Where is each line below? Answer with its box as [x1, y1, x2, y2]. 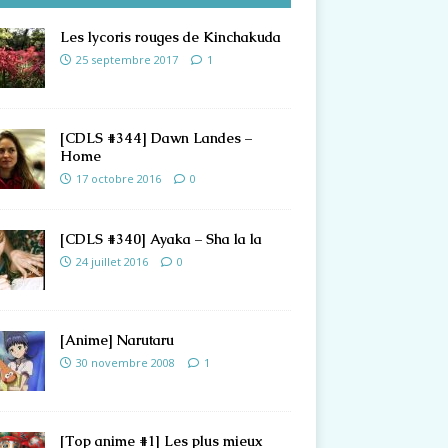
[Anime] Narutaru [59, 331, 174, 350]
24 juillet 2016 [75, 254, 148, 270]
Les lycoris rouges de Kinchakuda [59, 28, 281, 47]
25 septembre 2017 [75, 52, 178, 68]
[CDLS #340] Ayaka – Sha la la [59, 230, 262, 249]
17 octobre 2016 [75, 171, 161, 187]
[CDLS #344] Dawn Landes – [59, 129, 252, 148]
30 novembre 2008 [75, 355, 175, 371]
